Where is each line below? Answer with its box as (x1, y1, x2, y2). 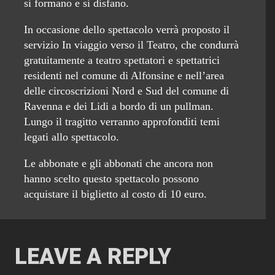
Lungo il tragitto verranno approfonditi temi (24, 115, 220, 128)
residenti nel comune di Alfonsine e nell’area (24, 69, 224, 82)
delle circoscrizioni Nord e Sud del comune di (24, 85, 229, 98)
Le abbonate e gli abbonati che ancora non (24, 157, 213, 170)
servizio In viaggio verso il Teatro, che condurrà (24, 39, 239, 52)
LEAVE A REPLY (15, 244, 171, 270)
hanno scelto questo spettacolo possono (24, 172, 199, 185)
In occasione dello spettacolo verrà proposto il (24, 23, 230, 36)
